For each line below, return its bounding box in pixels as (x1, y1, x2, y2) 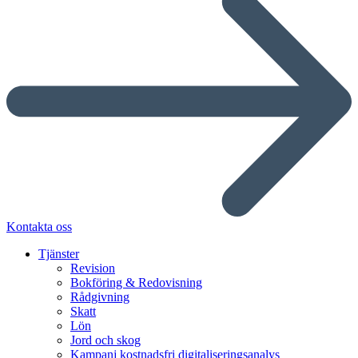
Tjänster (38, 246, 79, 261)
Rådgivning (70, 289, 129, 304)
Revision (70, 261, 115, 275)
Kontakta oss (6, 219, 72, 233)
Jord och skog (70, 332, 141, 347)
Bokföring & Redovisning (70, 275, 202, 289)
